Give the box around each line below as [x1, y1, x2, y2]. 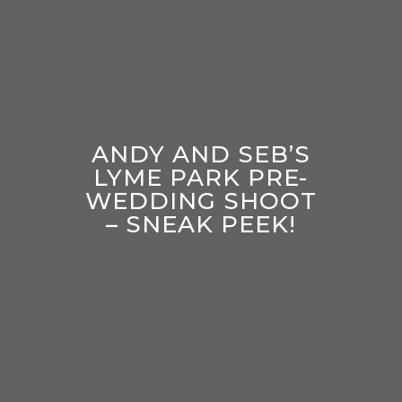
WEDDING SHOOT [84, 186, 317, 215]
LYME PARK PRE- [93, 162, 309, 192]
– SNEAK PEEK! [105, 209, 296, 239]
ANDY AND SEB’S [91, 139, 310, 169]
